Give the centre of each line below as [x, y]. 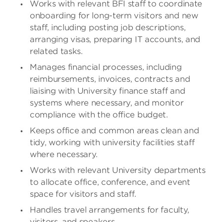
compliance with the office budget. [99, 115]
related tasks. [56, 51]
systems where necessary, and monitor [107, 103]
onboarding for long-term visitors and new [114, 16]
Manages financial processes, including [106, 67]
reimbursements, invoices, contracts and [110, 79]
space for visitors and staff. [83, 194]
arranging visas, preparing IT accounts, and [115, 39]
